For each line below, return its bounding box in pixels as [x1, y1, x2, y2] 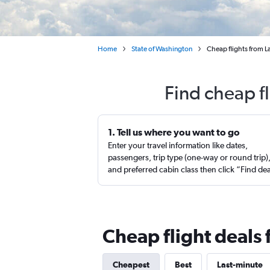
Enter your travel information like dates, [108, 140, 248, 150]
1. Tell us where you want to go [108, 127, 240, 137]
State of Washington [131, 45, 192, 53]
